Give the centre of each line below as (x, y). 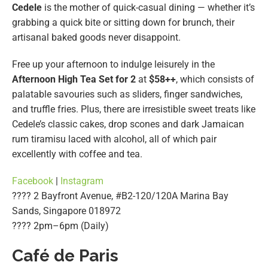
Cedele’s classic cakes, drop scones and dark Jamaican (128, 124)
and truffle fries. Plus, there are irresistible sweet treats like (134, 109)
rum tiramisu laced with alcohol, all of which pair (114, 139)
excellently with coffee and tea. (77, 154)
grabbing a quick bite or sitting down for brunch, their (123, 22)
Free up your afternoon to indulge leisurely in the (113, 64)
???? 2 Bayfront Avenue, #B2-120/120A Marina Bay (120, 196)
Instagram (82, 181)
